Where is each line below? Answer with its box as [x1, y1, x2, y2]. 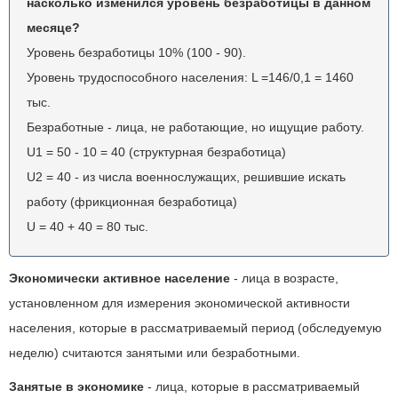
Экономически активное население [9, 271, 230, 285]
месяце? [27, 20, 80, 35]
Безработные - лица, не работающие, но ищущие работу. [27, 120, 364, 134]
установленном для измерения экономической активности [9, 296, 350, 310]
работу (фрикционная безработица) [27, 195, 237, 209]
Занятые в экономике [9, 379, 144, 394]
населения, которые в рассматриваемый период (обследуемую [9, 321, 382, 335]
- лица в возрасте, [230, 271, 338, 285]
